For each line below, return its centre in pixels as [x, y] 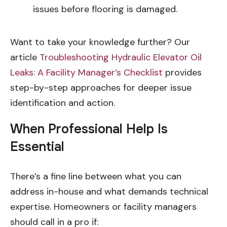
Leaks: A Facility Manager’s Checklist [86, 72]
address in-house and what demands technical [109, 191]
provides [182, 72]
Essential [37, 147]
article [25, 57]
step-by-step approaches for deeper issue [101, 87]
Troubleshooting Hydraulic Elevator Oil [121, 57]
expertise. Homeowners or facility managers [103, 206]
